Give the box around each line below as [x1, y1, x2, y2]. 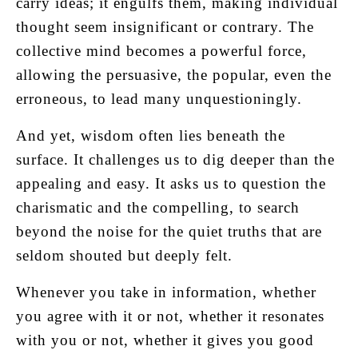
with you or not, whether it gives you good [16, 332, 314, 349]
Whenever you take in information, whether [16, 284, 316, 301]
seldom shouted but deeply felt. [16, 247, 233, 265]
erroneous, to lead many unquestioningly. [16, 90, 302, 108]
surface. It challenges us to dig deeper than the [16, 151, 335, 169]
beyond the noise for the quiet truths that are [16, 223, 322, 241]
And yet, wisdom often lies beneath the [16, 127, 285, 145]
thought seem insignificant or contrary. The [16, 18, 314, 36]
